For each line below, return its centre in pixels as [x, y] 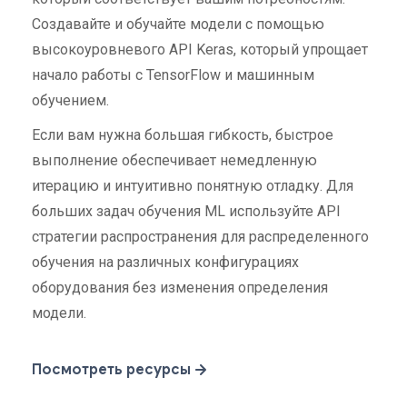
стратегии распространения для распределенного [200, 236]
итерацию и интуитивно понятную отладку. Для [193, 185]
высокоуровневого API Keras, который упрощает [200, 49]
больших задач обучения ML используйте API [186, 211]
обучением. [70, 100]
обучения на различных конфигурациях [165, 262]
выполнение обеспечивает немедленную [174, 160]
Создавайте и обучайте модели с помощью [178, 24]
